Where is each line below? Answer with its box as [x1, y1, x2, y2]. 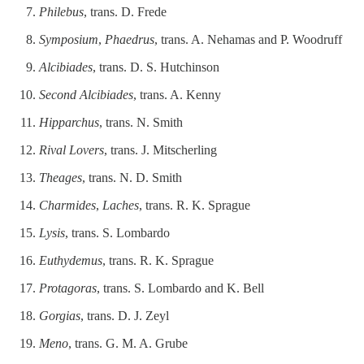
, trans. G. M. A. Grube [68, 336, 188, 351]
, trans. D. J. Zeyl [80, 309, 169, 323]
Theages [39, 171, 82, 185]
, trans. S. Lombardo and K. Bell [97, 281, 264, 296]
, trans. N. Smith [99, 115, 183, 130]
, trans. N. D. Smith [82, 171, 182, 185]
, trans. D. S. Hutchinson [93, 60, 219, 75]
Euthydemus [39, 253, 102, 268]
